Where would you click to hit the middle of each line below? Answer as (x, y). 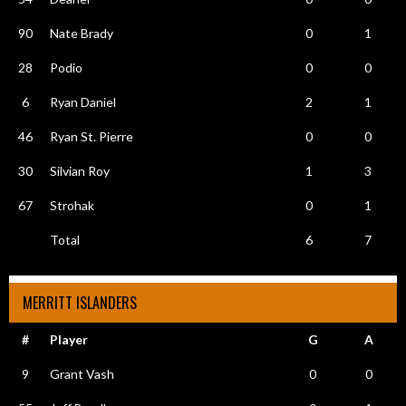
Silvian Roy (79, 170)
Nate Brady (81, 33)
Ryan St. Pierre (91, 136)
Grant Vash (82, 373)
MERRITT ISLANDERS (80, 302)
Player (68, 339)
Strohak (72, 205)
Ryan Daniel (82, 101)
